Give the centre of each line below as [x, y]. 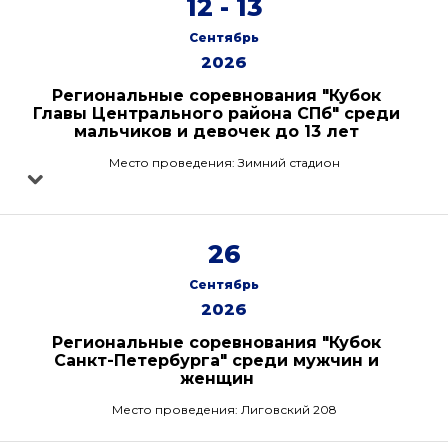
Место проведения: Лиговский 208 [224, 409]
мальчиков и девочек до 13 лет [216, 131]
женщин [216, 378]
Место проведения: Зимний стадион [224, 162]
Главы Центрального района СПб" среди [216, 113]
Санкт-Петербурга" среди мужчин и [216, 360]
